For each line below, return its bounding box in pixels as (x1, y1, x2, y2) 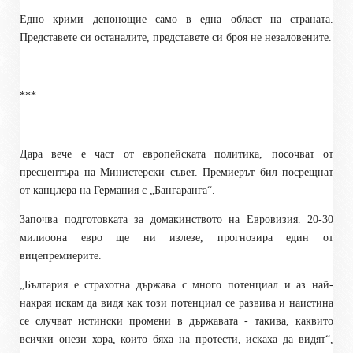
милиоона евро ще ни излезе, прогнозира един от (20, 231, 333, 243)
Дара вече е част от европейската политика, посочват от (20, 147, 333, 160)
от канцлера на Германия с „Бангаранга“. (20, 184, 215, 196)
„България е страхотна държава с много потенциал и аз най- (20, 278, 333, 291)
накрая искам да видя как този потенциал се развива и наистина (20, 296, 333, 309)
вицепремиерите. (20, 249, 102, 262)
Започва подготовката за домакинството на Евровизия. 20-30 (20, 213, 333, 225)
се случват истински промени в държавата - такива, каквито (20, 314, 333, 327)
